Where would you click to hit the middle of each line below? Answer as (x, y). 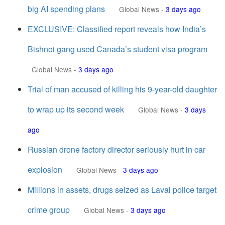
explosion (45, 170)
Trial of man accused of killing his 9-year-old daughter (122, 89)
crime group (49, 210)
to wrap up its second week (76, 109)
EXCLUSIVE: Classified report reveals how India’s (117, 29)
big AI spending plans (66, 9)
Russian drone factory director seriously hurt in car (117, 149)
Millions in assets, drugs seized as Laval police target (122, 190)
